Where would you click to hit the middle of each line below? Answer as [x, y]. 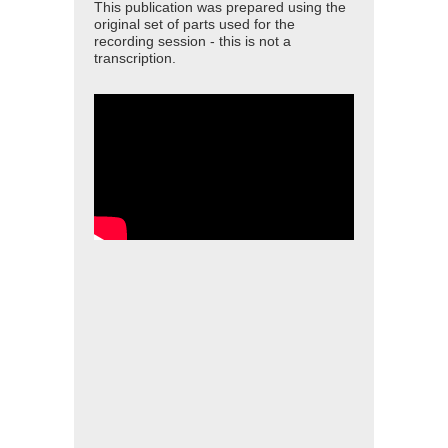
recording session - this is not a [192, 41]
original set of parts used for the [194, 24]
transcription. [135, 58]
